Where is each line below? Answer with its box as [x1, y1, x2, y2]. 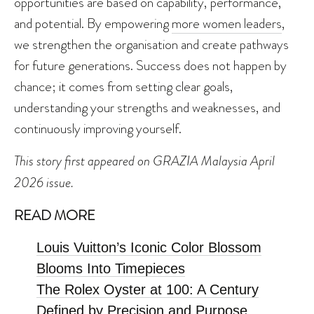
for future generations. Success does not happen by [14, 55, 287, 76]
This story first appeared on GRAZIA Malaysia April [14, 151, 275, 172]
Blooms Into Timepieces [36, 261, 185, 277]
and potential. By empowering [14, 13, 172, 34]
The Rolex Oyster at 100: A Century [36, 282, 259, 298]
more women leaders [172, 13, 282, 34]
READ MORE [14, 205, 95, 226]
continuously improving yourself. [14, 118, 182, 139]
